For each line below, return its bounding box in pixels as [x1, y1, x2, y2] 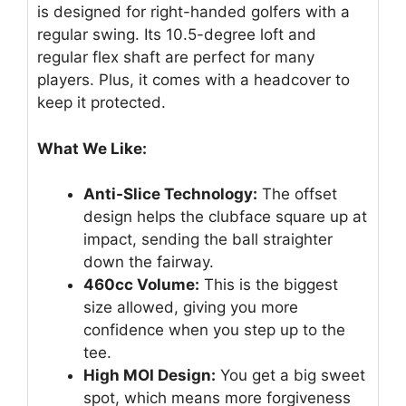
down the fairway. [83, 253, 214, 272]
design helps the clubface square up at [83, 208, 367, 227]
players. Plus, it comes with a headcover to [37, 71, 350, 90]
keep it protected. [37, 93, 166, 112]
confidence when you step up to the [83, 321, 345, 340]
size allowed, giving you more [83, 298, 298, 317]
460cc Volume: [83, 275, 199, 295]
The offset [257, 185, 337, 204]
